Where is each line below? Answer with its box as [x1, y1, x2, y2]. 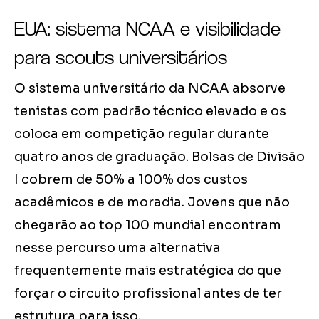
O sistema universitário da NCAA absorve [14, 80, 286, 97]
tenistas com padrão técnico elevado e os [14, 103, 286, 120]
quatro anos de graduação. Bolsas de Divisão [14, 149, 305, 165]
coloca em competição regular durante [14, 126, 269, 142]
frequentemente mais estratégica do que [14, 263, 281, 279]
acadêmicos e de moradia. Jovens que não [14, 194, 290, 211]
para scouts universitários [14, 45, 227, 70]
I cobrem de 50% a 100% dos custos [14, 172, 248, 188]
